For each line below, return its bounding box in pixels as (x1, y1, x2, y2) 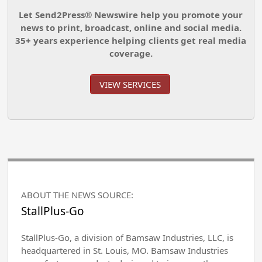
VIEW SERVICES (99, 78, 161, 91)
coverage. (109, 47, 153, 59)
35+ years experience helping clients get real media (15, 34, 247, 46)
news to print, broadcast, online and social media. (20, 21, 242, 33)
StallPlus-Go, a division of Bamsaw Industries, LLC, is (21, 232, 234, 244)
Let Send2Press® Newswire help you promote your (19, 8, 243, 20)
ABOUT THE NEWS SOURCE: (21, 189, 134, 201)
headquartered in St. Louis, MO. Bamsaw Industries (21, 244, 229, 257)
